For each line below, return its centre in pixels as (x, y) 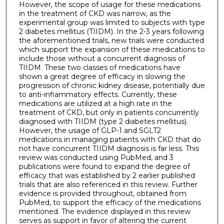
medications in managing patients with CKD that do (110, 140)
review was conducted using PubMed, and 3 (96, 158)
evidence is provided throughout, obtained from (102, 194)
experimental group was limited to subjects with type (112, 23)
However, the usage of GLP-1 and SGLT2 (90, 131)
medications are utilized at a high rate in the (95, 104)
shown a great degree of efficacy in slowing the (102, 77)
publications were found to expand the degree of (104, 167)
